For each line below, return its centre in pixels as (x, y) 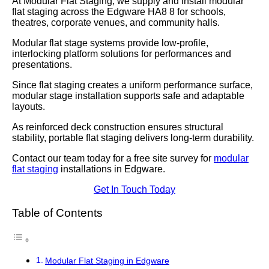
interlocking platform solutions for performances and (122, 54)
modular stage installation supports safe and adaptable (128, 96)
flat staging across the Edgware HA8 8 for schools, (119, 12)
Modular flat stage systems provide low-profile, (110, 43)
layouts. (29, 107)
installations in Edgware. (113, 169)
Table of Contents (57, 213)
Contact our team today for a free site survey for (113, 158)
